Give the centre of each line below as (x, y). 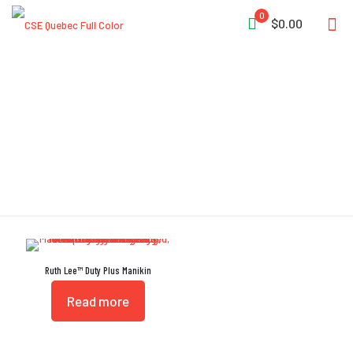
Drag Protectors (176, 132)
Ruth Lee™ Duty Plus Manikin (98, 270)
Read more (98, 301)
